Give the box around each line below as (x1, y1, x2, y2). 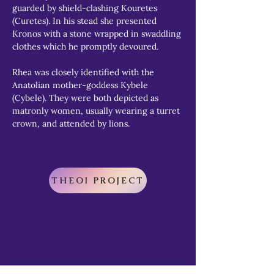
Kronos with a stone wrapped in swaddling (12, 28, 183, 39)
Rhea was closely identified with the (12, 66, 157, 78)
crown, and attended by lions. (12, 117, 130, 129)
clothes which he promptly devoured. (12, 40, 158, 52)
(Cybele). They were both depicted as (12, 92, 161, 103)
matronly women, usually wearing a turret (12, 105, 182, 116)
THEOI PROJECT (51, 174, 144, 186)
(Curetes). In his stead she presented (12, 15, 159, 26)
